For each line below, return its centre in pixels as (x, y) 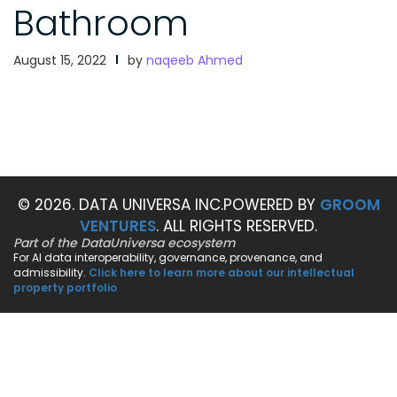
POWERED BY (271, 205)
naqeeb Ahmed (195, 61)
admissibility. (51, 273)
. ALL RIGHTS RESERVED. (237, 226)
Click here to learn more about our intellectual (222, 273)
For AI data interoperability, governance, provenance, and (168, 258)
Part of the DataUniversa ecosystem (125, 243)
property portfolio (65, 288)
